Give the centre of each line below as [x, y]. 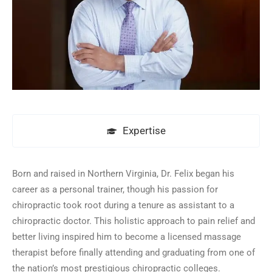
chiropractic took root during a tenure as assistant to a [123, 205]
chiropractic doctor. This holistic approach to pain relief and [134, 221]
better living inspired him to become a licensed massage [127, 236]
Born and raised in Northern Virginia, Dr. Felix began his [123, 173]
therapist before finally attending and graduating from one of [134, 252]
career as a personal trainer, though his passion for [115, 189]
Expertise [144, 130]
